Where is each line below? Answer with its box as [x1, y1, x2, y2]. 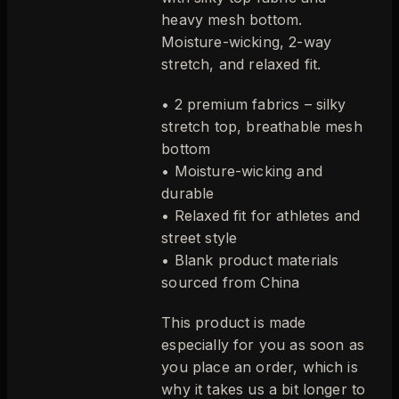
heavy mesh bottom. [161, 10, 303, 28]
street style [161, 228, 238, 247]
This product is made [161, 313, 306, 331]
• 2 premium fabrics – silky [161, 94, 346, 113]
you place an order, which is [161, 357, 358, 376]
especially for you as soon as [161, 335, 364, 354]
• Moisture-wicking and [161, 161, 322, 180]
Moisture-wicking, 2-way [161, 32, 332, 51]
